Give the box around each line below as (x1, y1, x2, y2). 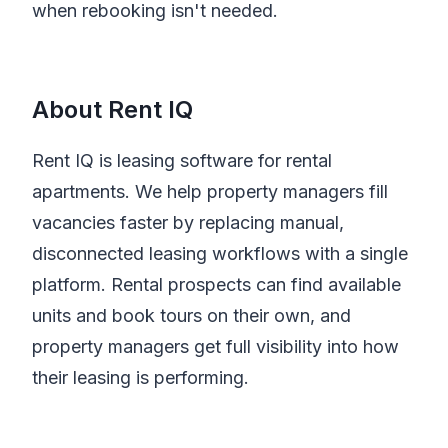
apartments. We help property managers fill (32, 181, 388, 202)
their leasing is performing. (32, 367, 249, 388)
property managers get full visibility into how (32, 336, 399, 357)
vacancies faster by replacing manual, (32, 212, 344, 233)
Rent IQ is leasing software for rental (32, 150, 332, 171)
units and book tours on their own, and (32, 305, 351, 326)
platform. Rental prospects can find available (32, 274, 401, 295)
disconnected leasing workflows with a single (32, 243, 408, 264)
